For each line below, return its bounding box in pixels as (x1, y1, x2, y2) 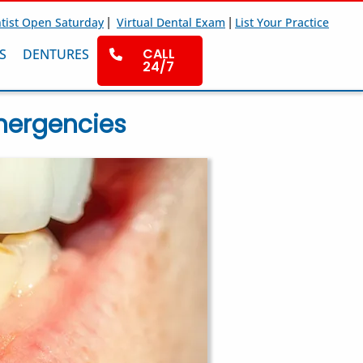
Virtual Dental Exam (117, 15, 225, 30)
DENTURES (23, 45, 89, 63)
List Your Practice (235, 15, 329, 30)
